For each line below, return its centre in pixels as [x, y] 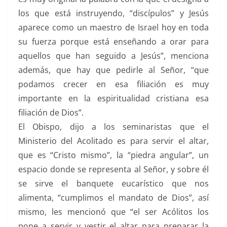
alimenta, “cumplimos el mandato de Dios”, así [113, 198]
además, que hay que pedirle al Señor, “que [113, 70]
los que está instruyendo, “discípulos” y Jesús [113, 13]
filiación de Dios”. [51, 112]
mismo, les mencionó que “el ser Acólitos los [113, 212]
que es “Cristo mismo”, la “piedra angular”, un [113, 155]
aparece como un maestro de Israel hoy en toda [113, 27]
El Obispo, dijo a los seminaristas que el [113, 127]
